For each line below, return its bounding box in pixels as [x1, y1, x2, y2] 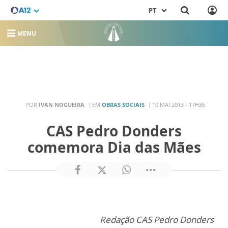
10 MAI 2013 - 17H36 [152, 100, 205, 108]
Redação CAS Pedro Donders [100, 214, 214, 226]
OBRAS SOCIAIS [102, 100, 145, 108]
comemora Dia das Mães [27, 137, 201, 157]
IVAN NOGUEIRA [39, 100, 84, 108]
